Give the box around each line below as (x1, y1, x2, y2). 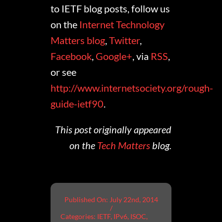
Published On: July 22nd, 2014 (64, 195, 158, 204)
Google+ (96, 50, 133, 62)
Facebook (51, 50, 92, 62)
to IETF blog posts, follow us (51, 2, 170, 15)
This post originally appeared (55, 123, 171, 136)
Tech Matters (97, 139, 150, 152)
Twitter (109, 34, 140, 47)
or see (51, 66, 77, 78)
